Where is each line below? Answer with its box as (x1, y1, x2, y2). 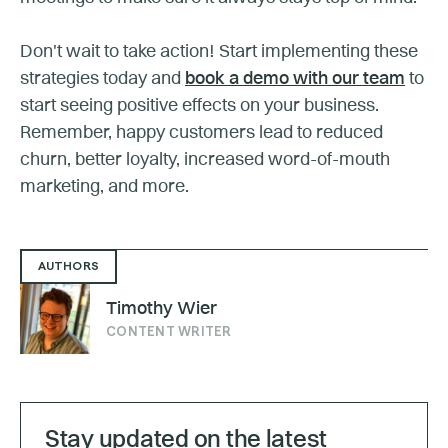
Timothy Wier (106, 300, 217, 319)
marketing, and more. (20, 177, 189, 196)
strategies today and (20, 69, 185, 88)
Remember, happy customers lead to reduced (20, 123, 383, 142)
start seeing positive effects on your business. (20, 96, 379, 115)
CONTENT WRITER (106, 325, 232, 339)
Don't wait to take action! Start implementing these (20, 42, 418, 61)
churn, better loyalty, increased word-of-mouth (20, 150, 390, 169)
